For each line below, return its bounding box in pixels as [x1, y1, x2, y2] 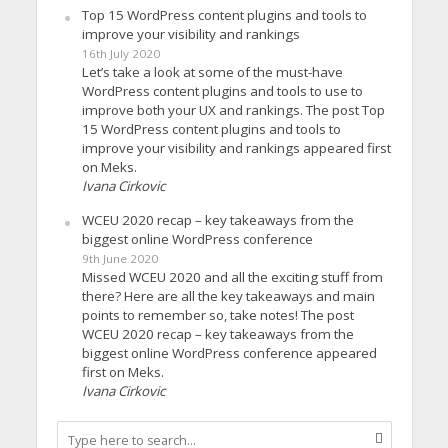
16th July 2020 [81, 45, 160, 61]
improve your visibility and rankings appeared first [81, 138, 391, 157]
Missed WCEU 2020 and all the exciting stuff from [81, 267, 383, 286]
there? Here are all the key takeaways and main [81, 286, 375, 305]
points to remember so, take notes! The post [81, 305, 354, 324]
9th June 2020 [81, 250, 158, 266]
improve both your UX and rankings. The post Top [81, 100, 385, 119]
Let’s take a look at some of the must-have [81, 62, 343, 81]
